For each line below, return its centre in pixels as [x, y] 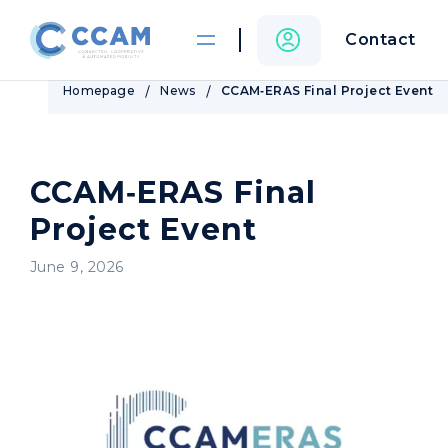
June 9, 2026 [77, 267]
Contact [380, 39]
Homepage [99, 90]
